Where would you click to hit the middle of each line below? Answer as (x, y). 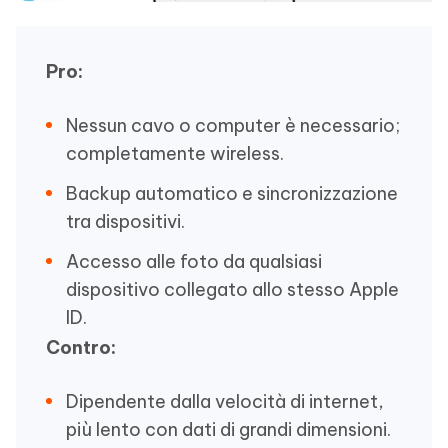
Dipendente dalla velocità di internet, (225, 401)
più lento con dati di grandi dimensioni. (228, 429)
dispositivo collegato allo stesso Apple (232, 289)
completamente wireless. (175, 153)
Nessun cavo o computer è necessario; (233, 125)
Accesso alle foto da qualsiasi (194, 261)
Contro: (81, 347)
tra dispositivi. (125, 221)
